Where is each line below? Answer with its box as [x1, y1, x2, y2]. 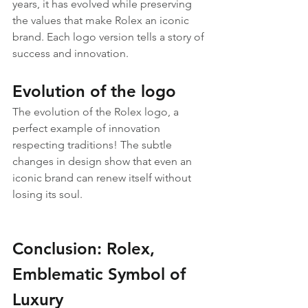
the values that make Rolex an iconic [12, 14, 192, 27]
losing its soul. [12, 188, 82, 201]
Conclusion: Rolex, [12, 239, 159, 258]
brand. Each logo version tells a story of [12, 30, 207, 43]
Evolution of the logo [12, 81, 176, 101]
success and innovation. [12, 47, 129, 60]
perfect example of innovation [12, 122, 163, 135]
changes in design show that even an [12, 155, 195, 168]
